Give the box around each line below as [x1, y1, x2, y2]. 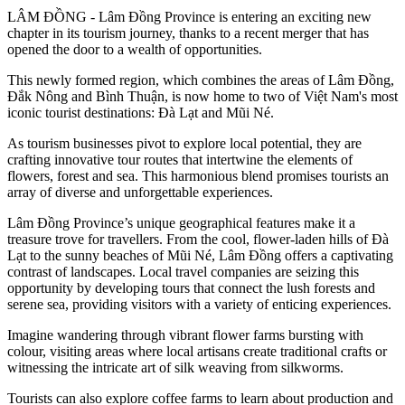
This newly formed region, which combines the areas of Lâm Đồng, [7, 71, 394, 88]
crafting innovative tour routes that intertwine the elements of [7, 151, 353, 167]
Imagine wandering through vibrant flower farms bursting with [7, 326, 363, 343]
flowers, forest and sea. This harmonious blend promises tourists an [7, 167, 389, 184]
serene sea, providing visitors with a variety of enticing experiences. [7, 296, 391, 312]
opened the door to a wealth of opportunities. [7, 41, 262, 57]
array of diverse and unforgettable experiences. [7, 184, 273, 200]
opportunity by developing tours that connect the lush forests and [7, 279, 375, 296]
